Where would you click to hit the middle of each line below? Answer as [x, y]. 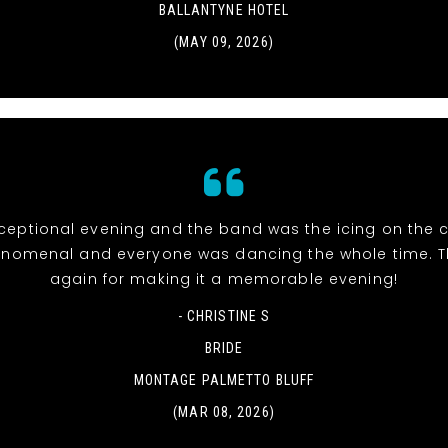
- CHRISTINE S [224, 316]
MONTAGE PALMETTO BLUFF [224, 380]
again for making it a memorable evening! [224, 279]
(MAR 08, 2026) [224, 412]
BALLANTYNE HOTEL [224, 10]
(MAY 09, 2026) [224, 42]
